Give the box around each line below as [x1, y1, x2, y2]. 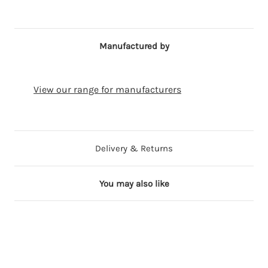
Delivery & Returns [95, 143, 173, 154]
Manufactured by [99, 41, 169, 52]
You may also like [99, 178, 169, 190]
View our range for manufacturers [33, 84, 181, 96]
